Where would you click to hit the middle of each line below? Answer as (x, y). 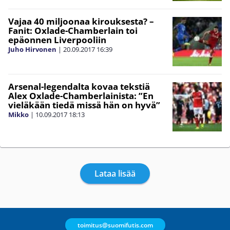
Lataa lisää (115, 174)
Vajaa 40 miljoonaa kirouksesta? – (81, 21)
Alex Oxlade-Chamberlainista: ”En (81, 96)
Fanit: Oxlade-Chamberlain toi (73, 31)
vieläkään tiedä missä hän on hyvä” (84, 105)
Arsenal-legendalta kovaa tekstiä (79, 87)
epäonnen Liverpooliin (57, 40)
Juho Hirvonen (32, 49)
